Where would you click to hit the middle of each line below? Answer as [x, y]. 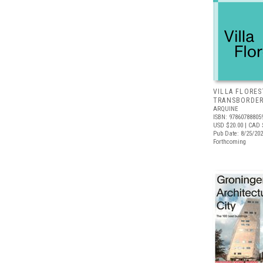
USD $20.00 [228, 125]
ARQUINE [226, 109]
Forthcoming [230, 142]
